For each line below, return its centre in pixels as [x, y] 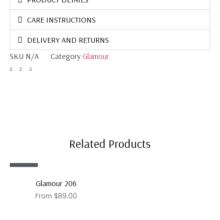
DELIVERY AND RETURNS [68, 40]
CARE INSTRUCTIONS [62, 19]
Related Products [110, 143]
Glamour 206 [56, 183]
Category [66, 56]
